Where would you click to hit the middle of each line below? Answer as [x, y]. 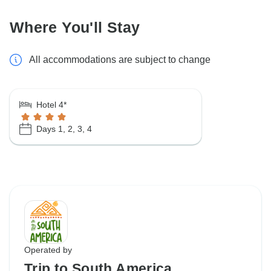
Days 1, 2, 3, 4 [64, 129]
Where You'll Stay [75, 28]
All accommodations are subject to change [120, 60]
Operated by [48, 250]
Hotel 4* [51, 105]
